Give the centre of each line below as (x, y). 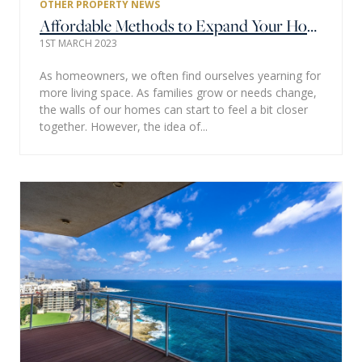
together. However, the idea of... (124, 126)
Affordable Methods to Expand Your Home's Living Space (312, 25)
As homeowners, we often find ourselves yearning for (180, 75)
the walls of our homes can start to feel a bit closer (174, 109)
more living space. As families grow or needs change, (178, 92)
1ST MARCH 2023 (78, 43)
